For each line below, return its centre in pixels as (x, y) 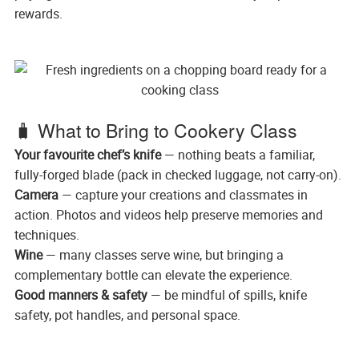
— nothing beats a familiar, (238, 154)
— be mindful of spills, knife (227, 294)
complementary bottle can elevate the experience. (153, 274)
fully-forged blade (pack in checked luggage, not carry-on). (177, 174)
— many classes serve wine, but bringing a (163, 254)
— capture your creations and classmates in (183, 194)
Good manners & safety (81, 294)
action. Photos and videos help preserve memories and (168, 214)
